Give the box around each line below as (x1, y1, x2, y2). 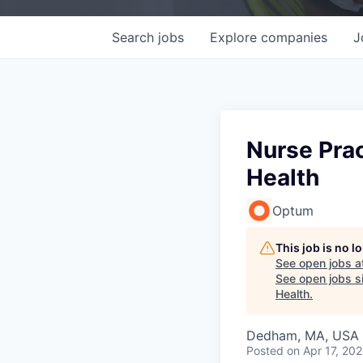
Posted (246, 343, 284, 357)
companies (261, 28, 327, 45)
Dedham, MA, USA (246, 327, 359, 344)
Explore (210, 28, 261, 45)
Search (112, 28, 158, 45)
